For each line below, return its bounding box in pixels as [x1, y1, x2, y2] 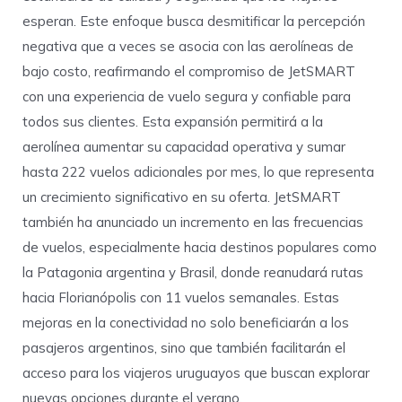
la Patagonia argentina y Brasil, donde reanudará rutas [22, 264, 363, 282]
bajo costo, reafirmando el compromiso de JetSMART [22, 63, 355, 81]
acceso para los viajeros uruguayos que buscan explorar [22, 364, 370, 382]
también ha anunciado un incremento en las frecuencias [22, 214, 363, 232]
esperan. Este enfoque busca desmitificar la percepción [22, 13, 365, 31]
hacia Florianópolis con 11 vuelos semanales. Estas [22, 289, 339, 307]
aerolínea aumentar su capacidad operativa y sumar [22, 138, 345, 156]
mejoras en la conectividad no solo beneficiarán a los [22, 314, 349, 332]
